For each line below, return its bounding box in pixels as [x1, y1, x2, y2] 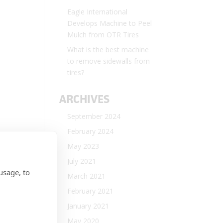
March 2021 [67, 171, 106, 181]
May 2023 [67, 141, 100, 151]
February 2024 [67, 126, 114, 136]
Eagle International [67, 7, 128, 16]
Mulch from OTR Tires [67, 30, 139, 39]
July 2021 [67, 156, 97, 166]
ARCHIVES [59, 92, 110, 107]
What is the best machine [67, 45, 149, 54]
